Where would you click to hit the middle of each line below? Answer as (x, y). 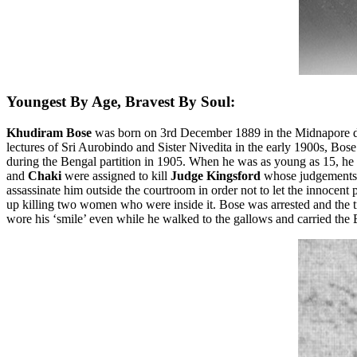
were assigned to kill (116, 175)
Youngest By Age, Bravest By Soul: (121, 101)
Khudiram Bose (49, 132)
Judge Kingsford (217, 175)
